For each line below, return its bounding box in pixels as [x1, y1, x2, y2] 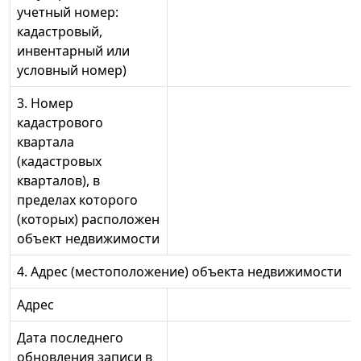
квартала [17, 133, 74, 151]
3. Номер [17, 94, 73, 113]
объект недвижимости [17, 230, 160, 248]
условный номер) [17, 61, 127, 80]
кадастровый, [17, 23, 102, 41]
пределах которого [17, 191, 138, 210]
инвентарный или [17, 42, 130, 60]
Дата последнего [17, 329, 123, 347]
